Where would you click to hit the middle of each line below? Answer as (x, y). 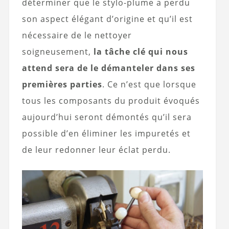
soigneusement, (58, 52)
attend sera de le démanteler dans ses (108, 68)
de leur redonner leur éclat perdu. (96, 150)
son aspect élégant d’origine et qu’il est (107, 19)
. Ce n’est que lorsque (149, 85)
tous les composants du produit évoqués (111, 101)
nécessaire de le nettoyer (77, 36)
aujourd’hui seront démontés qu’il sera (107, 117)
